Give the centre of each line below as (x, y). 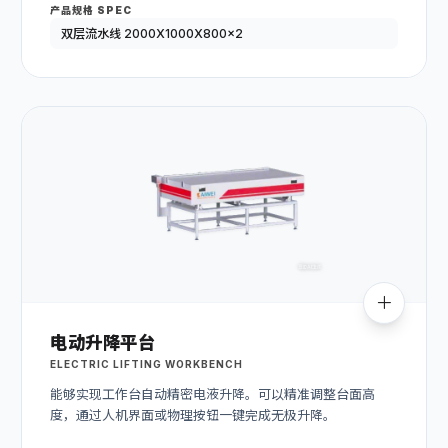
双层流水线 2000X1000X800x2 (151, 33)
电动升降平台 (103, 342)
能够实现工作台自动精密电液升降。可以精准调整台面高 (212, 394)
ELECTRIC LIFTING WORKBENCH (146, 364)
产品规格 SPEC (91, 9)
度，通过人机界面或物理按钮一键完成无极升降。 (193, 415)
